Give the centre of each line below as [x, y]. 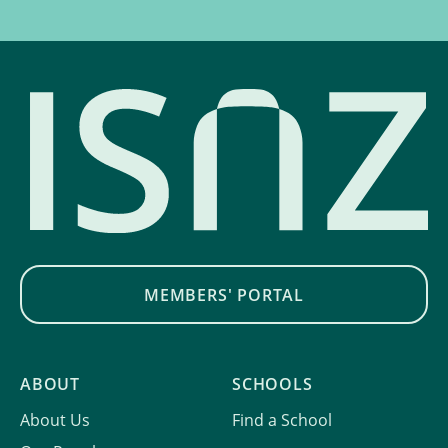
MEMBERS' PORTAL [224, 294]
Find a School [282, 420]
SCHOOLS [272, 384]
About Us [55, 420]
